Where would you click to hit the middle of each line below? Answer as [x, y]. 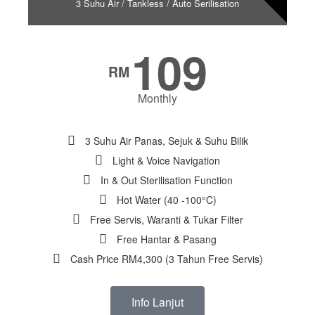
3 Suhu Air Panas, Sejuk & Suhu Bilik [166, 141]
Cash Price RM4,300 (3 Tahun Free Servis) [166, 259]
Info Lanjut [157, 302]
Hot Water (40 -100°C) [166, 200]
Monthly [157, 98]
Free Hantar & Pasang [166, 239]
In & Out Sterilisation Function [166, 180]
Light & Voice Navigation [166, 161]
